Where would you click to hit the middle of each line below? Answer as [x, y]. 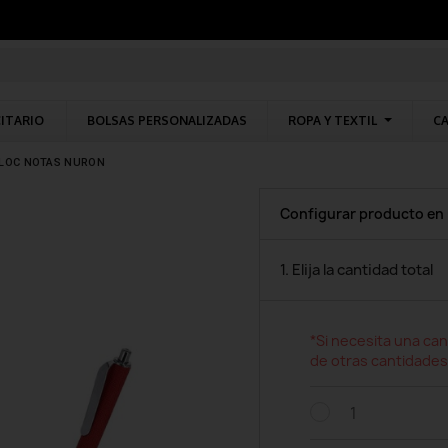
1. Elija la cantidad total [356, 270]
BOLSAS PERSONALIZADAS [167, 120]
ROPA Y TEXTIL [332, 120]
